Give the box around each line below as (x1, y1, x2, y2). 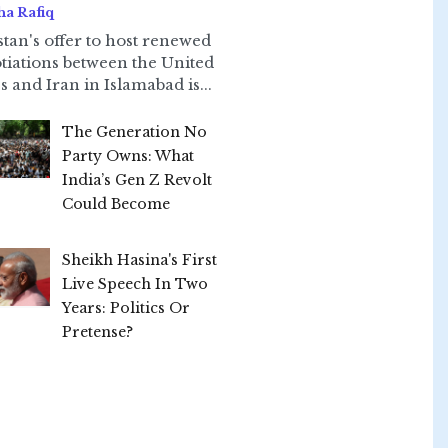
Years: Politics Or (61, 298, 190, 317)
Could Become (61, 194, 170, 213)
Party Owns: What (61, 146, 194, 165)
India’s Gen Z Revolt (61, 170, 212, 189)
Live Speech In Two (61, 274, 208, 293)
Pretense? (61, 322, 133, 341)
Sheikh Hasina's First (61, 250, 217, 269)
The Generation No (61, 122, 207, 141)
